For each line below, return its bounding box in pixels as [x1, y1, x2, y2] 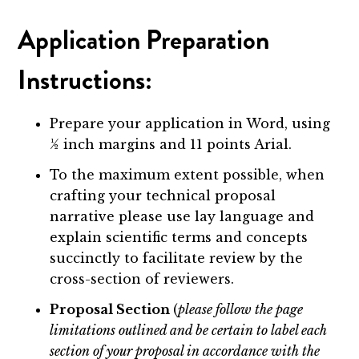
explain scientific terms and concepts [50, 229, 309, 246]
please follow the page [178, 301, 304, 318]
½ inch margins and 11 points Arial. [50, 136, 292, 153]
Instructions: [18, 61, 153, 100]
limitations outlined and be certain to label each [50, 322, 328, 339]
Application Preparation [18, 21, 270, 60]
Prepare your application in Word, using [50, 115, 331, 132]
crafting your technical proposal [50, 188, 276, 204]
